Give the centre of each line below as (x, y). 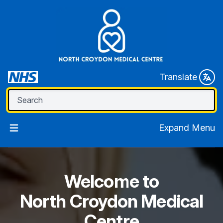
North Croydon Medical (111, 201)
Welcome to (111, 181)
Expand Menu (187, 128)
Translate (178, 77)
